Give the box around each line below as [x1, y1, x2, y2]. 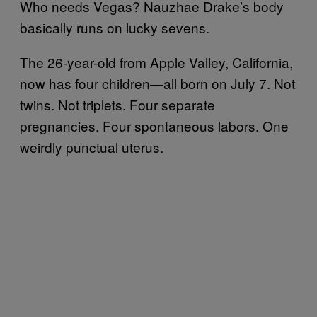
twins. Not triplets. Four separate [20, 94, 215, 114]
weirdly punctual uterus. [20, 137, 163, 156]
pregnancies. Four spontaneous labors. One [20, 115, 289, 135]
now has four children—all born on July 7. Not [20, 73, 295, 93]
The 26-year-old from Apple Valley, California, [20, 52, 293, 71]
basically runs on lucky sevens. [20, 17, 209, 37]
